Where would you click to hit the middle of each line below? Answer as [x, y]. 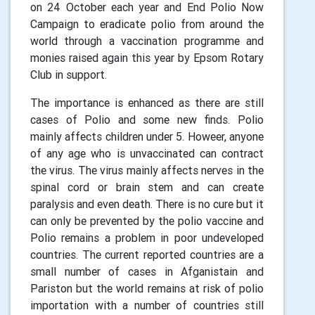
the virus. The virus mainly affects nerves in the [147, 170]
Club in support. [70, 75]
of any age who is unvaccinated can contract [147, 153]
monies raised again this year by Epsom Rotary [147, 58]
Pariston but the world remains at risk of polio [147, 288]
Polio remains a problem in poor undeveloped [147, 238]
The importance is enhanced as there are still [147, 103]
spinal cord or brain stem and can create [147, 187]
